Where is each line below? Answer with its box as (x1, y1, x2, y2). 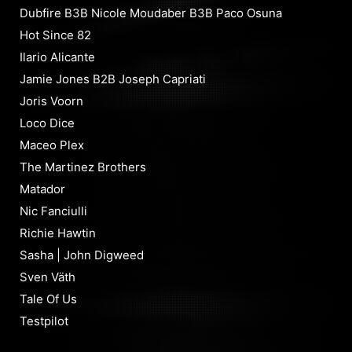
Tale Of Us (20, 291, 77, 307)
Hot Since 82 (20, 27, 91, 43)
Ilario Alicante (20, 49, 95, 65)
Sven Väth (20, 269, 75, 285)
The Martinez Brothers (20, 159, 146, 175)
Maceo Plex (20, 137, 84, 153)
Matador (20, 181, 65, 197)
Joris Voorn (20, 93, 83, 109)
